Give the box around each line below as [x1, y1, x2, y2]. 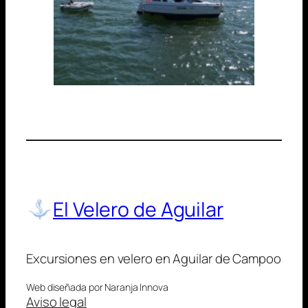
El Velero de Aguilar [53, 195, 223, 223]
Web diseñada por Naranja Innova [26, 280, 168, 294]
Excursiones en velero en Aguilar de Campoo [26, 249, 281, 267]
